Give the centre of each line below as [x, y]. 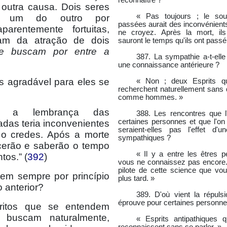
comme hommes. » [150, 97]
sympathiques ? [144, 138]
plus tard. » [136, 178]
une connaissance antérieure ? [169, 65]
